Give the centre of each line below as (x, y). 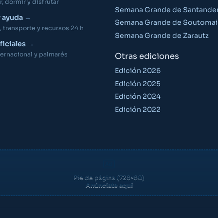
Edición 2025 (138, 83)
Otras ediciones (147, 56)
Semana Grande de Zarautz (162, 36)
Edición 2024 (138, 97)
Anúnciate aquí (109, 186)
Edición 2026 (138, 70)
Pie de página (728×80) (109, 178)
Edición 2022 (138, 110)
